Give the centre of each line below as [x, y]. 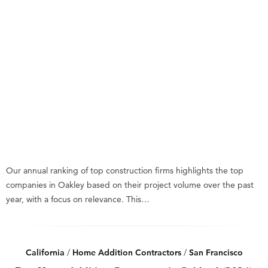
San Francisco [216, 252]
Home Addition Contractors [127, 252]
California [45, 252]
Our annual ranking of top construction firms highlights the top [125, 170]
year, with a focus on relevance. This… [78, 199]
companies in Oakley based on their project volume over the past [130, 185]
